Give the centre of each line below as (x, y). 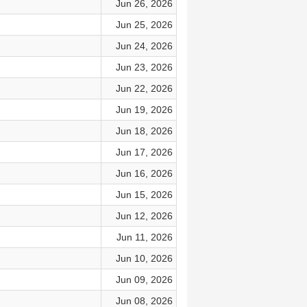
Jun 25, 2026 (144, 25)
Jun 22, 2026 (144, 88)
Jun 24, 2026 (144, 46)
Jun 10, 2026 (144, 258)
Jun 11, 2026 (144, 237)
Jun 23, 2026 (144, 67)
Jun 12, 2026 (144, 216)
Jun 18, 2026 (144, 131)
